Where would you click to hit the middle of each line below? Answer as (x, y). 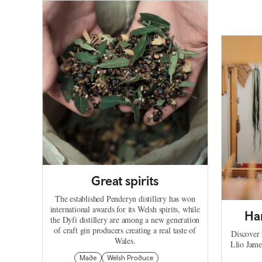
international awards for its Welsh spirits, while (125, 209)
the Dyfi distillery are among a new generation (125, 220)
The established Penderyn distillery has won (125, 199)
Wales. (125, 241)
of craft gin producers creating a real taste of (125, 230)
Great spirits (125, 181)
